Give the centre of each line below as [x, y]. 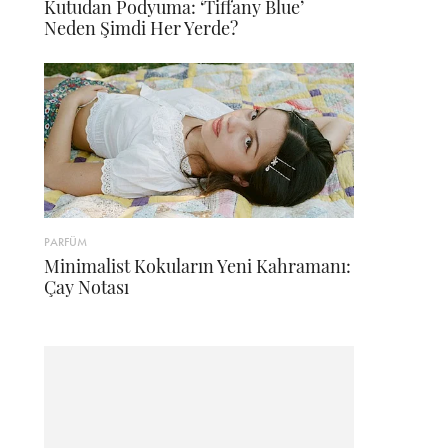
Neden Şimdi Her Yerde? [141, 28]
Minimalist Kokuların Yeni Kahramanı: [197, 266]
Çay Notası [86, 287]
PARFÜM [65, 242]
